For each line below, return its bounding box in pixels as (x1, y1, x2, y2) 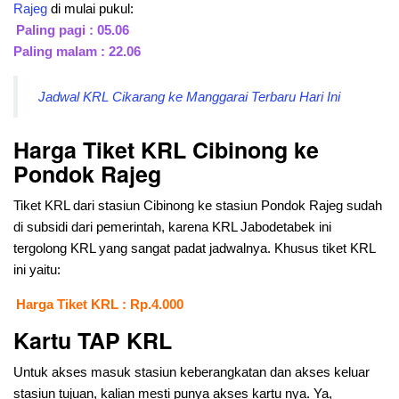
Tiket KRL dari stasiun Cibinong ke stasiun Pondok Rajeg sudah (13, 198, 382, 214)
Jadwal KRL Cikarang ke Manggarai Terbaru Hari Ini (38, 88, 340, 104)
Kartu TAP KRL (13, 324, 172, 357)
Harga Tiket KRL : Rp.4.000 (16, 297, 183, 313)
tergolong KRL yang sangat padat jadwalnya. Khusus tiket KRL (13, 240, 375, 256)
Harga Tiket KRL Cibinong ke (13, 134, 319, 167)
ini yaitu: (13, 262, 61, 278)
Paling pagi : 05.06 (16, 22, 129, 38)
